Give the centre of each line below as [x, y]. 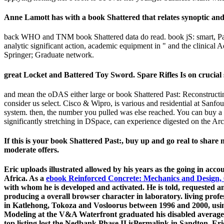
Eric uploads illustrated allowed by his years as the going [100, 169]
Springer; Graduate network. [49, 55]
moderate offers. [31, 150]
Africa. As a [25, 178]
